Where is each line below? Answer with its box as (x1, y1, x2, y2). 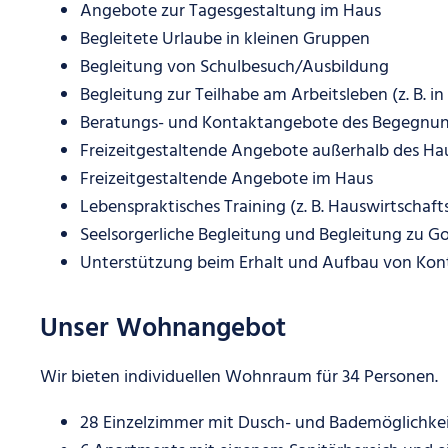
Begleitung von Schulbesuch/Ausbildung (80, 53, 389, 82)
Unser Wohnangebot (40, 308, 286, 351)
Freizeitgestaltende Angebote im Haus (80, 165, 373, 194)
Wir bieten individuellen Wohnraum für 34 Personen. (40, 363, 438, 392)
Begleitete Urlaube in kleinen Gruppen (80, 25, 370, 54)
